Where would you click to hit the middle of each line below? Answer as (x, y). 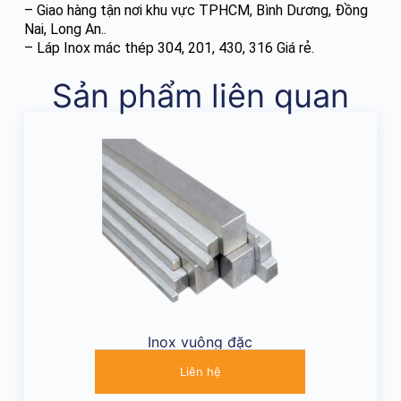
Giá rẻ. (293, 47)
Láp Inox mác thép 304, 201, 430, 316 (154, 47)
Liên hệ (200, 371)
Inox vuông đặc (200, 341)
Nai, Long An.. (65, 29)
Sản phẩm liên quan (200, 95)
